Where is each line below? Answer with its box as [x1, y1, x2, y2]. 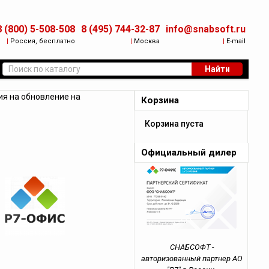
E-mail [225, 37, 246, 45]
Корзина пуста [145, 119, 204, 128]
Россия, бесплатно [8, 37, 76, 45]
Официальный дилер [141, 147, 237, 158]
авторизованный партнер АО [141, 254, 243, 263]
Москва [132, 37, 160, 45]
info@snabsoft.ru [166, 23, 246, 35]
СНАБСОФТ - [169, 243, 214, 252]
